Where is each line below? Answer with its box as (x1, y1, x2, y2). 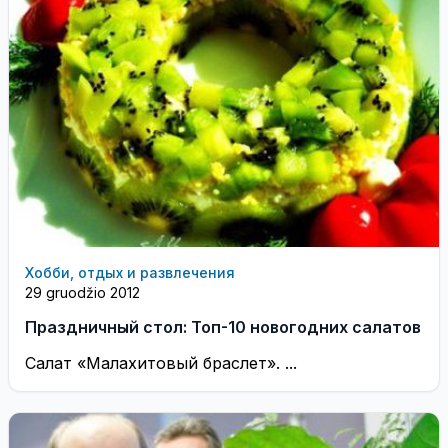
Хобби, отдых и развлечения (25, 264, 235, 281)
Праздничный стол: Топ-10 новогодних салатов (25, 317, 421, 337)
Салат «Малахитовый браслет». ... (25, 353, 297, 373)
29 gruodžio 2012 (25, 284, 140, 301)
